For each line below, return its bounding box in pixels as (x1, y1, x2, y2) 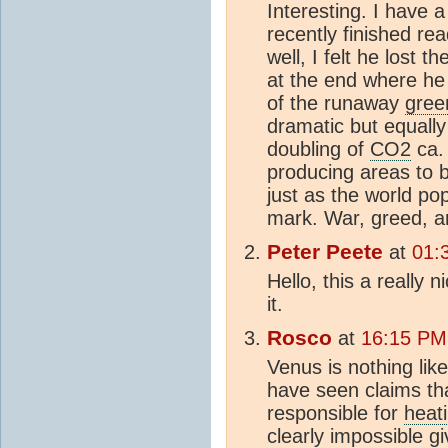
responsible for (267, 401, 404, 424)
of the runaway (267, 91, 405, 114)
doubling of (267, 137, 370, 160)
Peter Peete (267, 239, 383, 264)
